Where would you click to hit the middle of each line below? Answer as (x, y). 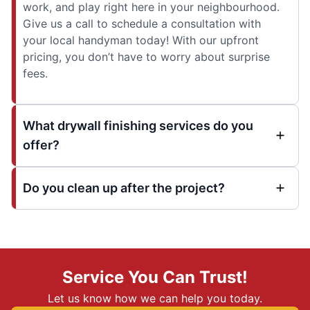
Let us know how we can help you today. (155, 298)
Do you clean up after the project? (124, 188)
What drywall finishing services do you (138, 125)
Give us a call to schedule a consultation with (142, 23)
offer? (41, 145)
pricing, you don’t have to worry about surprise (146, 56)
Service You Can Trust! (155, 277)
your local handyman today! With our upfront (141, 40)
